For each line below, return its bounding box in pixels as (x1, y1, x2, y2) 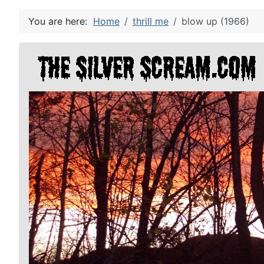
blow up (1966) (181, 15, 249, 27)
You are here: (28, 15, 93, 27)
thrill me (133, 15, 169, 27)
